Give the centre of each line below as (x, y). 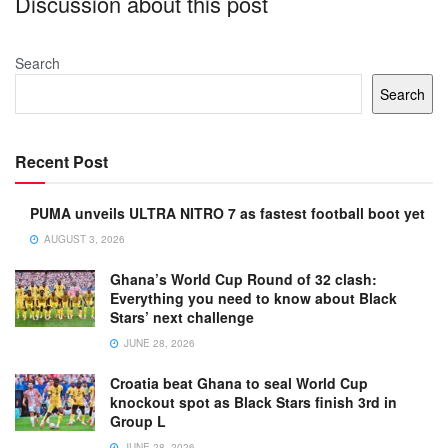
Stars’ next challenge (182, 317)
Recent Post (61, 161)
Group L (138, 421)
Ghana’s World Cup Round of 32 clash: (243, 279)
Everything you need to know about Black (253, 298)
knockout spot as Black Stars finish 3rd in (253, 402)
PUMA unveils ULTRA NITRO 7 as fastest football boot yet (227, 213)
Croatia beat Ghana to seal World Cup (239, 383)
